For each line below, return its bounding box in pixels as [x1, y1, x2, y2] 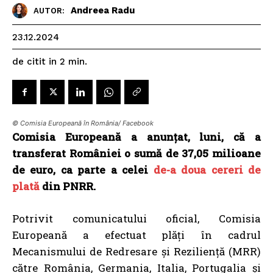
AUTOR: [34, 6, 65, 16]
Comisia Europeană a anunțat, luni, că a [12, 129, 261, 144]
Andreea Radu [71, 5, 135, 16]
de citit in [12, 55, 57, 67]
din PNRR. [42, 179, 96, 193]
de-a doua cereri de [153, 162, 261, 177]
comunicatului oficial [72, 211, 198, 225]
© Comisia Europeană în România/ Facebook [12, 118, 154, 127]
